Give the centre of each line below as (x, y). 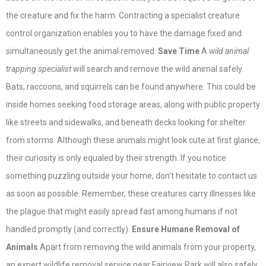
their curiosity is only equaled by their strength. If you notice (116, 158)
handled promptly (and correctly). (69, 229)
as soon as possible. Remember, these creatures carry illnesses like (131, 194)
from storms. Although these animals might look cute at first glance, (133, 140)
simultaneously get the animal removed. (82, 51)
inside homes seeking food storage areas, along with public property (133, 105)
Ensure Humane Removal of (186, 229)
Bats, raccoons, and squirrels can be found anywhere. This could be (131, 87)
